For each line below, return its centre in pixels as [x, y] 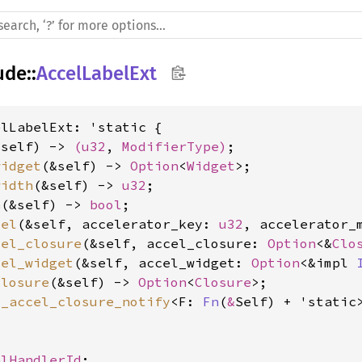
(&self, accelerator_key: [118, 224]
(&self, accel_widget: [162, 263]
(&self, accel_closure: [175, 243]
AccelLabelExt [97, 74]
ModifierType [170, 146]
